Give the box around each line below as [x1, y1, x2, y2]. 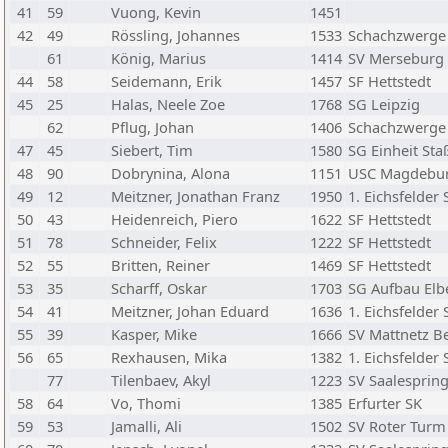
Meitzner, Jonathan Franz [111, 186, 280, 206]
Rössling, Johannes [111, 25, 240, 45]
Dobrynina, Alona [111, 163, 230, 183]
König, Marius [111, 48, 206, 68]
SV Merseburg [348, 48, 444, 68]
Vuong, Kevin [111, 2, 201, 22]
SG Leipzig [348, 94, 420, 114]
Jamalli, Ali [111, 416, 182, 436]
